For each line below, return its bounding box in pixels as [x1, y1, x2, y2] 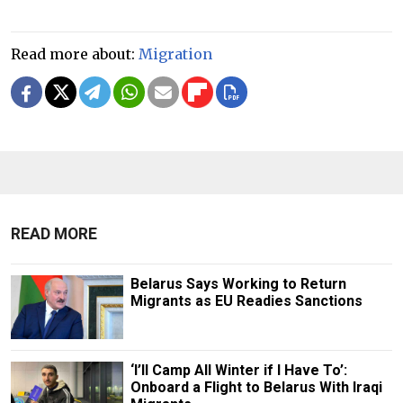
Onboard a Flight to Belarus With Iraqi [130, 378, 382, 396]
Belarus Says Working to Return [130, 275, 346, 293]
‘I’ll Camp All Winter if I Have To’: [130, 361, 347, 379]
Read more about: [11, 45, 139, 64]
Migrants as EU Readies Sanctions [130, 292, 363, 310]
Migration [139, 45, 212, 64]
